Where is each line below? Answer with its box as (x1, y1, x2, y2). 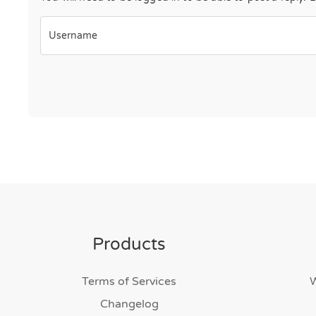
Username (49, 30, 97, 42)
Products (92, 234, 166, 255)
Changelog (99, 297, 159, 311)
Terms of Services (82, 274, 176, 288)
